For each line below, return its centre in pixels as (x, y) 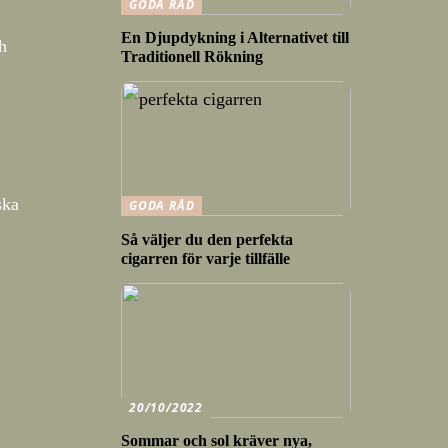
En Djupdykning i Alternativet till (235, 37)
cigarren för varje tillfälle (205, 258)
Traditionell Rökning (192, 56)
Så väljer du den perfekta (207, 239)
